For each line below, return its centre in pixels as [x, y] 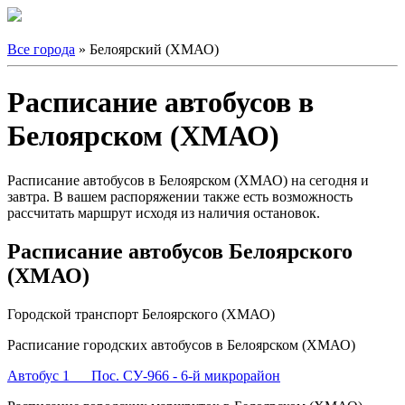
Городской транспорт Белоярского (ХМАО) [141, 314]
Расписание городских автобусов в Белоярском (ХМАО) [181, 344]
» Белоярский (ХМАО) [147, 49]
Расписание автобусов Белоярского [180, 251]
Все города [41, 49]
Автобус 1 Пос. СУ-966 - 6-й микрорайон [144, 375]
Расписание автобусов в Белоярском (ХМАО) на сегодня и [188, 180]
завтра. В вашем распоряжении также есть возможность [180, 196]
